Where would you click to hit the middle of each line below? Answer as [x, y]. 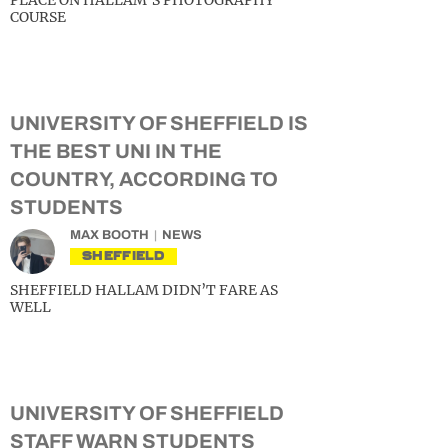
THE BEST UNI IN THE [116, 151]
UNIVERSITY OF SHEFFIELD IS [159, 123]
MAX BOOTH [109, 235]
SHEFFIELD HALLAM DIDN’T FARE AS [144, 290]
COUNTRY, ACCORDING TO [144, 179]
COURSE [38, 17]
